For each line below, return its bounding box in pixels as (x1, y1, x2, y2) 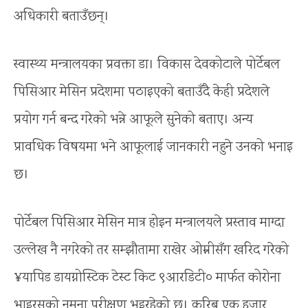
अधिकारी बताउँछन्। (14, 6, 109, 27)
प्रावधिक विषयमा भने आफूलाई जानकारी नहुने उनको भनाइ (14, 137, 293, 157)
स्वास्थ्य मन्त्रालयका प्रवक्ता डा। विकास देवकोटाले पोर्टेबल (14, 54, 280, 75)
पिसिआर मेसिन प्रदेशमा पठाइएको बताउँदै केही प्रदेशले (14, 82, 269, 102)
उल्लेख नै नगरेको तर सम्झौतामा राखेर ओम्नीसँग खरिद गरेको (14, 240, 289, 261)
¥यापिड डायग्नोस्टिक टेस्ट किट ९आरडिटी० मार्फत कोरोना (14, 267, 280, 288)
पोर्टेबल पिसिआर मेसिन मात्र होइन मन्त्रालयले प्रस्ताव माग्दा (14, 212, 285, 233)
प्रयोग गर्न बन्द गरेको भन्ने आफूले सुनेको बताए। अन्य (14, 109, 253, 130)
